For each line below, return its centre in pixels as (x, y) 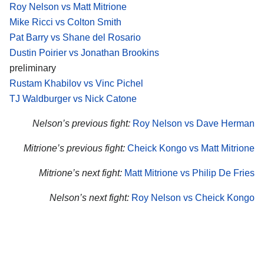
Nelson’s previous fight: (81, 124)
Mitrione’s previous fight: (74, 148)
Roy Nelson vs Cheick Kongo (193, 197)
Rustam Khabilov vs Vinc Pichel (76, 84)
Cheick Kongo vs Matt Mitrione (191, 148)
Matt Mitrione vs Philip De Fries (189, 173)
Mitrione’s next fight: (80, 173)
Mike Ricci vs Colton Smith (65, 22)
